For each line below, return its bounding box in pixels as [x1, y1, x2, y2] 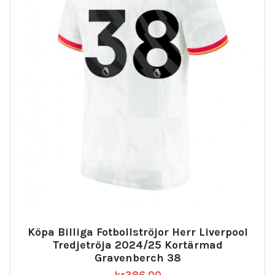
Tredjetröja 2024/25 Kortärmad [52, 238, 223, 252]
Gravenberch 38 [94, 250, 181, 265]
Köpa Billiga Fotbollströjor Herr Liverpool [27, 225, 248, 239]
